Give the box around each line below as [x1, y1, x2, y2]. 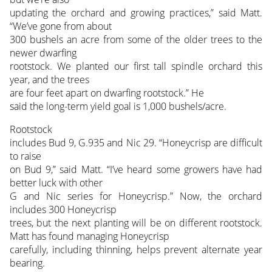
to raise [9, 149, 41, 163]
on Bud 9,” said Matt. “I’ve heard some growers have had [9, 162, 263, 176]
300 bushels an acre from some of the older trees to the [9, 32, 263, 46]
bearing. [9, 256, 45, 270]
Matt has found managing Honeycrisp [9, 229, 169, 243]
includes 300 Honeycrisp [9, 202, 117, 216]
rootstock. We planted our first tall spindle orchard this [9, 59, 263, 73]
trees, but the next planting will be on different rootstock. [9, 216, 263, 229]
